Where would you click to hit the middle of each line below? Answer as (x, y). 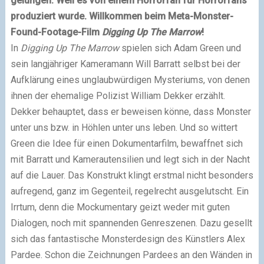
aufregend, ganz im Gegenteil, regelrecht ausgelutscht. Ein (129, 191)
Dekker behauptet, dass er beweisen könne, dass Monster (131, 111)
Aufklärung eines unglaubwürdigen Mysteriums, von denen (130, 80)
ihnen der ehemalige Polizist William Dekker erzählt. (118, 95)
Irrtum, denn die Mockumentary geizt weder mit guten (120, 207)
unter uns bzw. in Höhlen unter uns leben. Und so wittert (124, 127)
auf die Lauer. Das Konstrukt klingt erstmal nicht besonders (132, 175)
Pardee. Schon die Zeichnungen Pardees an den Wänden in (131, 255)
